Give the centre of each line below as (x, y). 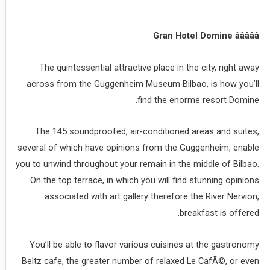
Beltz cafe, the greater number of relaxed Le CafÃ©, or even (141, 261)
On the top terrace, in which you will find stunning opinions (145, 181)
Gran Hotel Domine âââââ (206, 36)
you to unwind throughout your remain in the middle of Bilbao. (138, 164)
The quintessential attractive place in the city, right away (149, 67)
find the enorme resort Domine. (199, 100)
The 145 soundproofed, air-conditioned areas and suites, (147, 132)
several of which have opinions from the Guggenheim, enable (139, 148)
